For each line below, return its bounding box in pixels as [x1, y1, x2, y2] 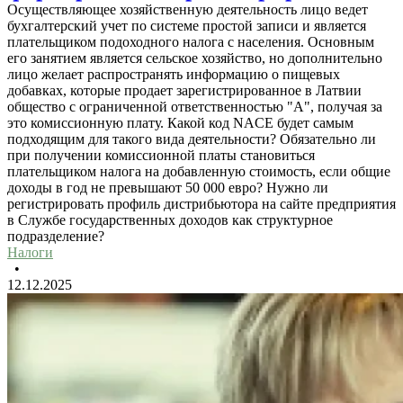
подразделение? [7, 228, 104, 245]
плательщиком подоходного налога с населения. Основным [7, 34, 374, 50]
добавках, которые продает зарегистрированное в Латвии [7, 83, 362, 99]
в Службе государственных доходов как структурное [7, 212, 333, 228]
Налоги [7, 245, 53, 261]
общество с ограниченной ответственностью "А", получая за [7, 99, 382, 115]
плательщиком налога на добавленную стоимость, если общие [7, 164, 390, 180]
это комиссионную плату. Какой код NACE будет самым [7, 115, 354, 131]
